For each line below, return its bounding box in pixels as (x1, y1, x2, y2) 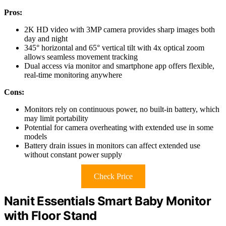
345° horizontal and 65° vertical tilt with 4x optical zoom (24, 43, 204, 52)
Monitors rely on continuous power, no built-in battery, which (24, 104, 219, 114)
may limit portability (24, 114, 88, 123)
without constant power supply (24, 150, 122, 159)
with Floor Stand (4, 208, 97, 223)
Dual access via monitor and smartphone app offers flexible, (24, 61, 214, 70)
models (24, 132, 47, 141)
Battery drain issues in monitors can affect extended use (24, 141, 200, 150)
